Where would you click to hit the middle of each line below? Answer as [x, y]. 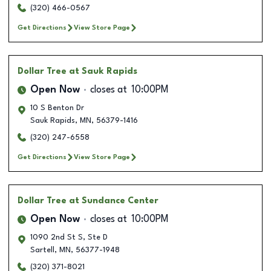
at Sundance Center [114, 201]
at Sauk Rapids [103, 71]
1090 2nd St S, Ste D [69, 237]
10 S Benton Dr [57, 108]
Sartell [42, 250]
